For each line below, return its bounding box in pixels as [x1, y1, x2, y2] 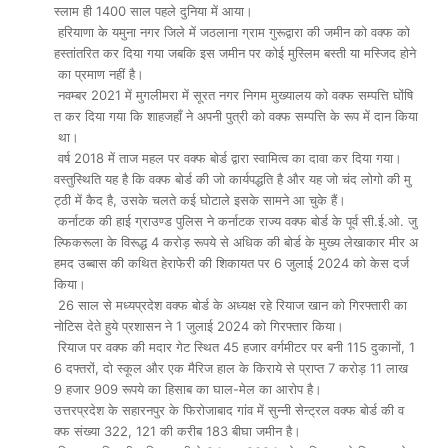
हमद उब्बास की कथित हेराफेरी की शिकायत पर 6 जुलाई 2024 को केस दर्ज [54, 255, 413, 271]
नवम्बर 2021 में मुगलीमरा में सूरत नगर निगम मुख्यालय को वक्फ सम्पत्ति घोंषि [54, 87, 413, 103]
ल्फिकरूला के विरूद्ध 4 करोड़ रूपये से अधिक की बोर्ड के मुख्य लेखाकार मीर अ [54, 234, 418, 250]
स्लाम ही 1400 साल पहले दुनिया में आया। [54, 3, 253, 19]
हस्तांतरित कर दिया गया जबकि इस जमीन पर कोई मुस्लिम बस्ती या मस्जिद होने [54, 45, 416, 61]
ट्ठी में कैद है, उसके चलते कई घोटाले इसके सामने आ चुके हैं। [54, 192, 346, 208]
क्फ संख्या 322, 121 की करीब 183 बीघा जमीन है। [54, 423, 301, 439]
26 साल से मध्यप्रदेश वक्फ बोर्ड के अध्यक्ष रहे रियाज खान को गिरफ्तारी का [54, 297, 411, 313]
